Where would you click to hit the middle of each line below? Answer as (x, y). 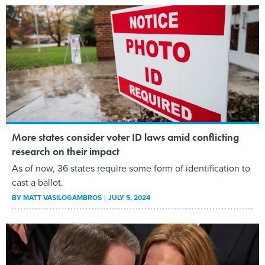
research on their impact (66, 151)
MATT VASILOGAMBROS (62, 197)
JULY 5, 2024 (129, 197)
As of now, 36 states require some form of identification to (131, 168)
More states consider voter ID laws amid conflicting (125, 137)
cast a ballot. (38, 182)
